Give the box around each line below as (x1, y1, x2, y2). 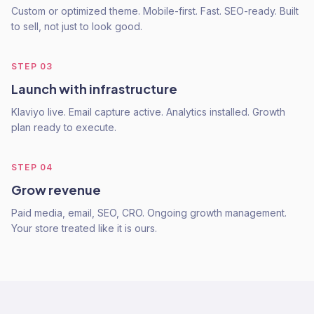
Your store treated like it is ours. (11, 222, 157, 234)
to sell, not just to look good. (11, 20, 142, 32)
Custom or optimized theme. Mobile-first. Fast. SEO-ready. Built (11, 5, 299, 17)
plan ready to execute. (11, 121, 116, 133)
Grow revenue (11, 182, 101, 198)
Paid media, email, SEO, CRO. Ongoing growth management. (11, 207, 287, 219)
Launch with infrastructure (11, 81, 177, 97)
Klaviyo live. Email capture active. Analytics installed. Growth (11, 106, 285, 118)
